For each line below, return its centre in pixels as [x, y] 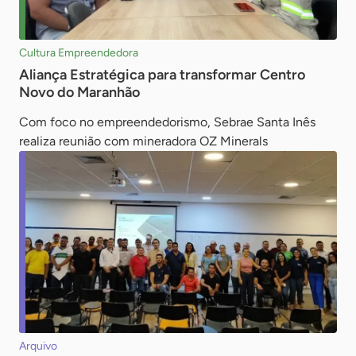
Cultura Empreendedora [79, 53]
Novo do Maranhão [79, 93]
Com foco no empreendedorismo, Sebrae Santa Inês [167, 122]
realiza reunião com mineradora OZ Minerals [143, 141]
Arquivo [38, 346]
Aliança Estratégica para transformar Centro [162, 75]
